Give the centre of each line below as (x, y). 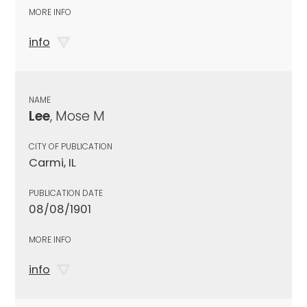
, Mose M (77, 116)
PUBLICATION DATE (66, 193)
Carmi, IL (52, 162)
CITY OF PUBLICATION (71, 146)
